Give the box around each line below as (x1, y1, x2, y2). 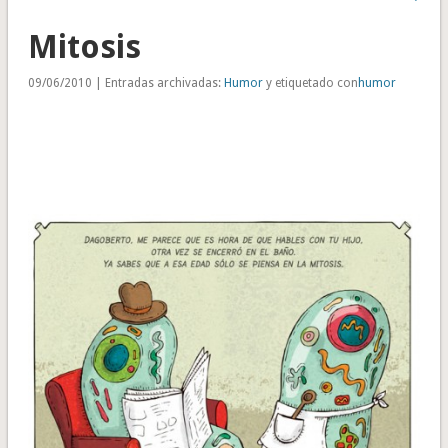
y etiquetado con (262, 76, 358, 91)
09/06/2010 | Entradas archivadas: (27, 76, 224, 91)
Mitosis (27, 28, 141, 67)
